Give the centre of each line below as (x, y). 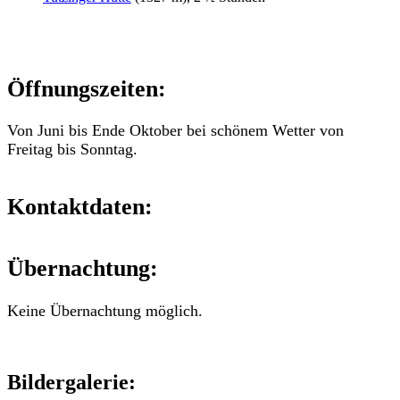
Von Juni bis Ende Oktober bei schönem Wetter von (175, 131)
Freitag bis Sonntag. (72, 150)
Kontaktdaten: (80, 207)
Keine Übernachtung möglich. (105, 311)
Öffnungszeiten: (87, 88)
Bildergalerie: (71, 382)
